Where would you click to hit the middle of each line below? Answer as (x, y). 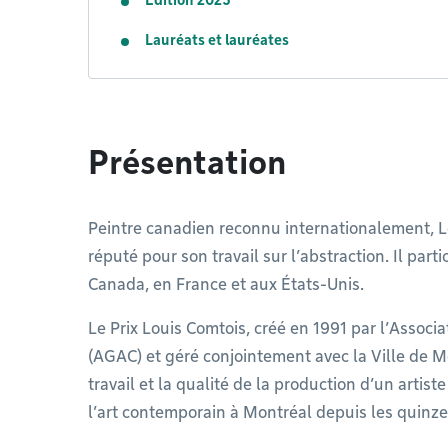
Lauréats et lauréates (217, 40)
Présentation (187, 162)
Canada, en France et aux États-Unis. (226, 284)
